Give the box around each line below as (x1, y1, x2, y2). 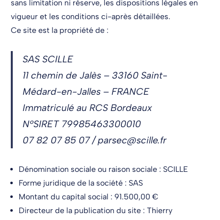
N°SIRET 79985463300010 (23, 118, 141, 130)
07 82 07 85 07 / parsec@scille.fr (23, 135, 167, 146)
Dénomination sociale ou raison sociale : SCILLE (19, 164, 189, 174)
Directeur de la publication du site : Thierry (19, 205, 173, 215)
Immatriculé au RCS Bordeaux (23, 102, 152, 113)
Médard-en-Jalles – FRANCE (23, 86, 150, 97)
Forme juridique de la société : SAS (19, 178, 143, 188)
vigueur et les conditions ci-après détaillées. (11, 12, 171, 21)
